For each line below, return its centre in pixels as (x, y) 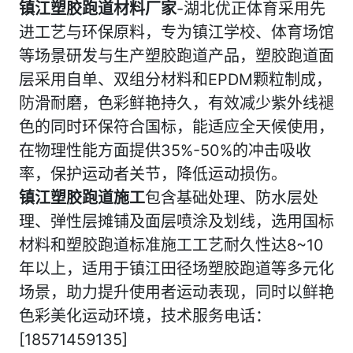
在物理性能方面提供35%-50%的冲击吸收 (165, 150)
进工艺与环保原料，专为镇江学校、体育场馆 (176, 32)
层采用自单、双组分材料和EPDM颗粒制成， (175, 80)
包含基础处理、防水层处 (232, 198)
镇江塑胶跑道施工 (82, 198)
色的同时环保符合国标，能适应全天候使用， (176, 127)
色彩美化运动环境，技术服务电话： (145, 316)
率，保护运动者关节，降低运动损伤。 (153, 174)
